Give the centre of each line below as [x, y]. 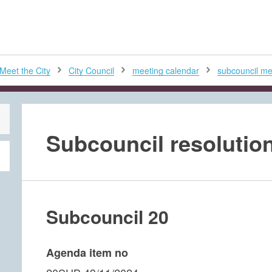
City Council [91, 71]
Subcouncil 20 [107, 216]
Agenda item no [87, 253]
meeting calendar [166, 71]
